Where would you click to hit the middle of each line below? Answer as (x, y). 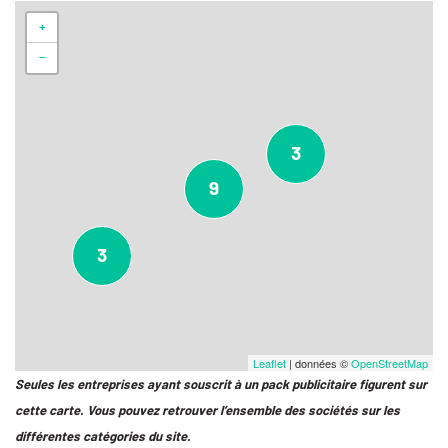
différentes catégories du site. (103, 436)
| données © (318, 363)
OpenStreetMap (389, 363)
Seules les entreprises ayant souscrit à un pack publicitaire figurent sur (221, 384)
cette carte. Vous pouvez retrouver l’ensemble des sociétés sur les (207, 410)
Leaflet (269, 363)
